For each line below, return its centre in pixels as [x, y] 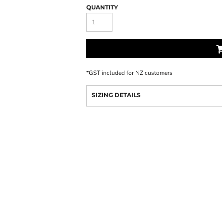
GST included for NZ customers [131, 73]
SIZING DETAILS [116, 95]
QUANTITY [102, 7]
